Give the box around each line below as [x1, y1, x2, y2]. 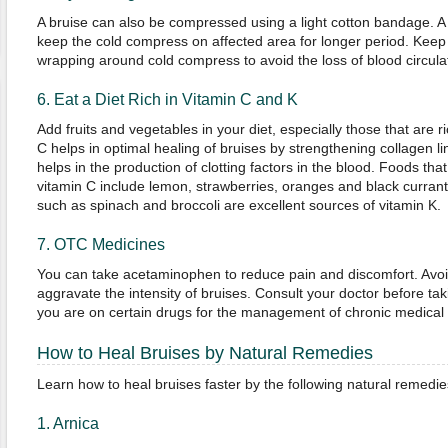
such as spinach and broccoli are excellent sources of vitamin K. [36, 197, 441, 213]
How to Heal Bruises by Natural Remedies [36, 343, 373, 363]
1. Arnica [36, 415, 99, 432]
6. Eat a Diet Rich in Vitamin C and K [36, 91, 298, 108]
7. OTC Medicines [36, 236, 165, 253]
